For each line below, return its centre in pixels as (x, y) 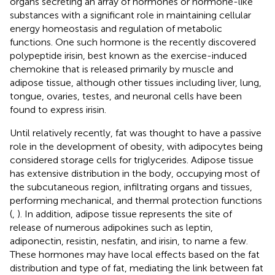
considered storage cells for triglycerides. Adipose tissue (132, 160)
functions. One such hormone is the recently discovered (133, 42)
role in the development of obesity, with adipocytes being (136, 146)
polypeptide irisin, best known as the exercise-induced (128, 55)
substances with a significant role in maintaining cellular (130, 15)
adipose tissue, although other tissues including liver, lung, (136, 82)
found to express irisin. (58, 109)
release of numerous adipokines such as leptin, (111, 227)
